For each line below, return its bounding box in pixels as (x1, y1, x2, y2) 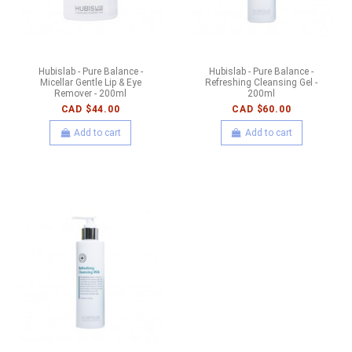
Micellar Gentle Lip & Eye (39, 76, 141, 88)
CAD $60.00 (232, 104, 291, 115)
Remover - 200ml (54, 87, 127, 99)
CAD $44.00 (60, 104, 120, 115)
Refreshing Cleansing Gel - (205, 76, 318, 88)
